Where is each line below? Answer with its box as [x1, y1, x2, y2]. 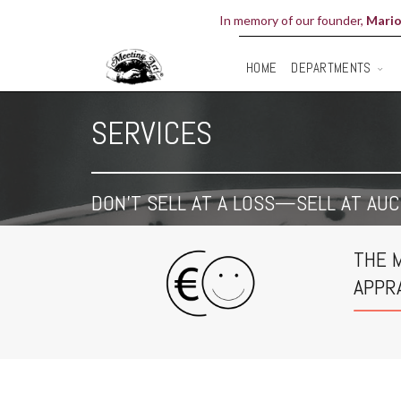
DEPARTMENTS [291, 58, 371, 76]
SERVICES [91, 113, 212, 155]
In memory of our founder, [219, 13, 366, 29]
